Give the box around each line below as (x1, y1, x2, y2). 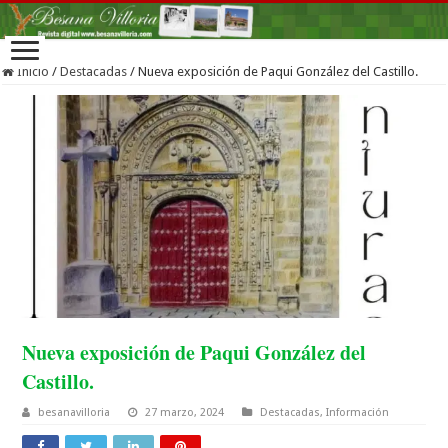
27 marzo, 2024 (145, 405, 225, 419)
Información (326, 405, 390, 419)
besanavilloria (38, 405, 111, 419)
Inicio (14, 64, 50, 79)
